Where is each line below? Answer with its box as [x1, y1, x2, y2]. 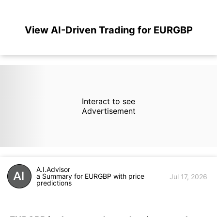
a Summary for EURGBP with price [36, 172, 144, 180]
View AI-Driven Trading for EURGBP [24, 24, 193, 36]
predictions [36, 179, 72, 187]
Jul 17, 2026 [170, 172, 207, 181]
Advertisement [81, 106, 136, 116]
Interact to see [81, 96, 135, 106]
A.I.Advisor [36, 165, 70, 173]
